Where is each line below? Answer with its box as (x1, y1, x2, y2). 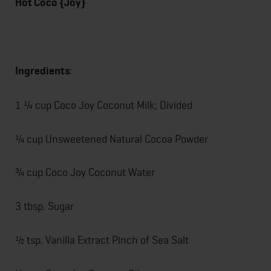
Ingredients (15, 64, 70, 78)
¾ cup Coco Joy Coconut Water (15, 166, 155, 179)
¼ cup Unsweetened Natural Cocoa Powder (15, 132, 208, 145)
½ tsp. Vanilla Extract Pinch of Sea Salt (15, 233, 189, 247)
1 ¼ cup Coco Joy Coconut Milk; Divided (15, 98, 192, 111)
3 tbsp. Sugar (15, 200, 74, 213)
